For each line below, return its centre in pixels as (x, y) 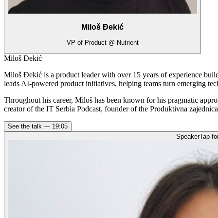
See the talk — (30, 127)
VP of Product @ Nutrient (102, 43)
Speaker (188, 137)
